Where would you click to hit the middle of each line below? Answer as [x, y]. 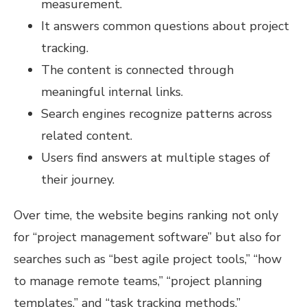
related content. [87, 135]
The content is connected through [137, 70]
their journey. [78, 179]
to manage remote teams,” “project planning [138, 281]
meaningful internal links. [112, 91]
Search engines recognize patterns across [157, 113]
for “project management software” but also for [147, 237]
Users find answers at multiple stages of [156, 157]
